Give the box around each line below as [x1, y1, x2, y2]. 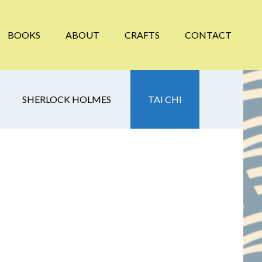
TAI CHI [148, 94, 182, 105]
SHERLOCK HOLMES [22, 94, 111, 105]
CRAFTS [125, 29, 160, 40]
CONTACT [185, 29, 232, 40]
